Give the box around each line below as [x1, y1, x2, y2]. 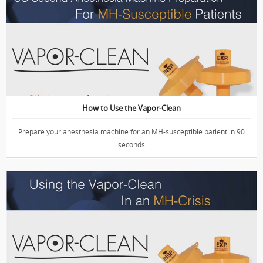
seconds [118, 140, 145, 150]
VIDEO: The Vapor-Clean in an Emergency [52, 186, 188, 196]
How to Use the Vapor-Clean [82, 103, 181, 113]
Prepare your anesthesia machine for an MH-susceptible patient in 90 [18, 127, 245, 137]
